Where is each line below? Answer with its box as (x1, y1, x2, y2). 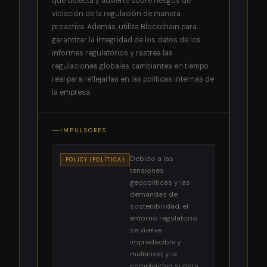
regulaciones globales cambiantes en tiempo (51, 61, 209, 72)
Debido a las (130, 153, 174, 163)
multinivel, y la (130, 249, 178, 259)
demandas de (130, 189, 178, 199)
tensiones (130, 165, 164, 175)
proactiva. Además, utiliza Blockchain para (51, 22, 197, 32)
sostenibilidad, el (130, 201, 189, 211)
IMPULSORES (60, 127, 107, 135)
